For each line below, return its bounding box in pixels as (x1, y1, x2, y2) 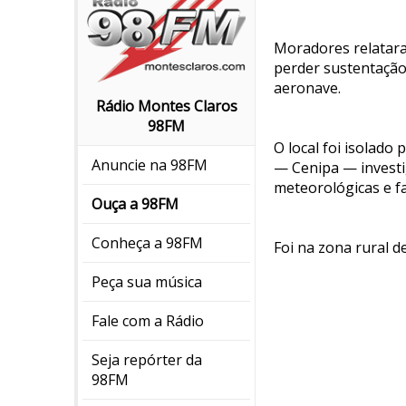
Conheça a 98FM (92, 233, 203, 254)
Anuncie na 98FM (92, 155, 208, 176)
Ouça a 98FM (92, 194, 179, 215)
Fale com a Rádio (92, 311, 204, 332)
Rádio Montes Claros (95, 96, 237, 117)
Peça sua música (92, 272, 202, 293)
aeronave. (274, 78, 341, 98)
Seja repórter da (92, 350, 202, 371)
